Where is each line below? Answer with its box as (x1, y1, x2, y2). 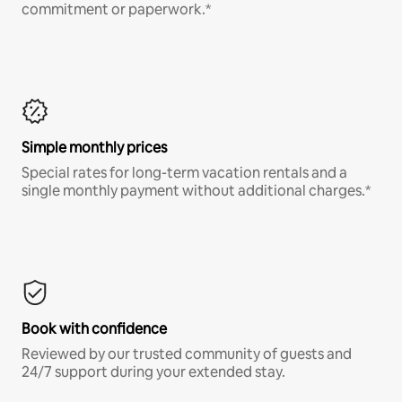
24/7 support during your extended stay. (22, 362, 285, 381)
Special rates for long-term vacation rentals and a (22, 162, 347, 182)
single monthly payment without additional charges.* (22, 180, 371, 200)
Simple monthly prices (22, 137, 167, 157)
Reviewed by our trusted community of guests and (22, 344, 352, 363)
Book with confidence (22, 319, 167, 338)
